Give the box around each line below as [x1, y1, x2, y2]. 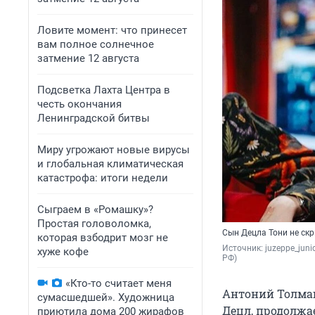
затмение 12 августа [37, 52, 139, 65]
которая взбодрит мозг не [37, 231, 168, 244]
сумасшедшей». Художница [37, 291, 174, 304]
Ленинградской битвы [37, 112, 150, 124]
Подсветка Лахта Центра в [37, 84, 170, 96]
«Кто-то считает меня [65, 277, 172, 290]
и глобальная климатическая [37, 157, 184, 170]
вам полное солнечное [37, 38, 154, 51]
